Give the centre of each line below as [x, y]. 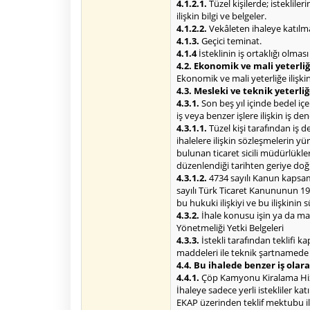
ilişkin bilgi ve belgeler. [221, 16]
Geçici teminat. [230, 41]
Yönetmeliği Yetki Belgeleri [230, 228]
